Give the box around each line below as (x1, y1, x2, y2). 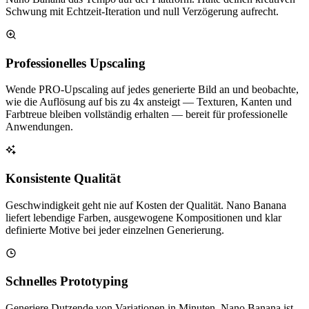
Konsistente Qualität (6, 171, 121, 186)
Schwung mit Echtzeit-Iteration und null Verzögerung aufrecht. (6, 5, 279, 17)
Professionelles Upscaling (6, 55, 146, 70)
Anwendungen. (6, 121, 73, 133)
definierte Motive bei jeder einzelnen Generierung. (6, 223, 224, 236)
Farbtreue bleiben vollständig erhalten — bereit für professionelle (6, 108, 288, 121)
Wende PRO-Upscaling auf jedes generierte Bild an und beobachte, (6, 83, 299, 96)
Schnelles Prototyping (6, 274, 128, 289)
